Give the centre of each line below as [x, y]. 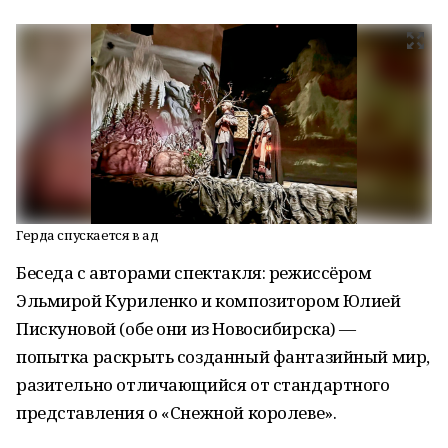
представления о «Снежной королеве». [176, 412]
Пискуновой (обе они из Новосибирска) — [186, 328]
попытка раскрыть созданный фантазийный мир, [223, 356]
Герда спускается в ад [87, 235]
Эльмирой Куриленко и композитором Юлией [208, 300]
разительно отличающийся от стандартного [203, 384]
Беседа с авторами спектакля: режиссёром [194, 272]
